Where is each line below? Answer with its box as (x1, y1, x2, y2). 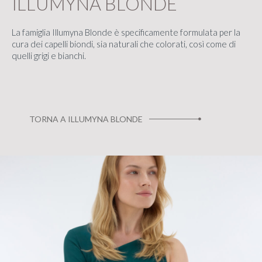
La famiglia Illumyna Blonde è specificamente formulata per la (12, 26, 240, 37)
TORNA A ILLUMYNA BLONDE (29, 113, 143, 124)
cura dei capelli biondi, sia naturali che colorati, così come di (12, 38, 236, 49)
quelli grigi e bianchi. (12, 50, 86, 61)
